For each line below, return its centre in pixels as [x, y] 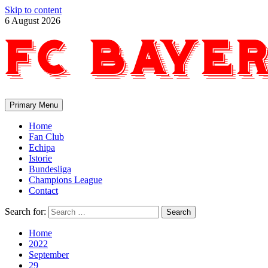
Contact [43, 191]
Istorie [40, 158]
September [49, 255]
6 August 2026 [33, 21]
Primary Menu [34, 105]
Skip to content [33, 10]
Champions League [66, 180]
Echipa [42, 147]
